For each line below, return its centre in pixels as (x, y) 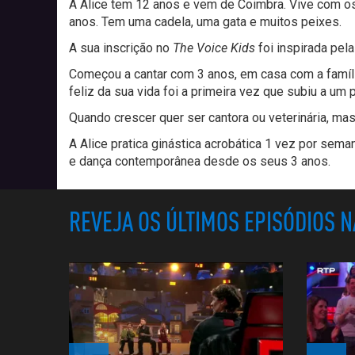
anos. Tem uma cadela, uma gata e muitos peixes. (205, 21)
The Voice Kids (216, 48)
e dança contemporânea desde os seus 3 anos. (200, 161)
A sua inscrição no (121, 48)
